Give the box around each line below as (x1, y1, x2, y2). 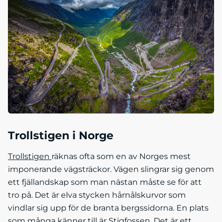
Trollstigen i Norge (8, 128, 113, 142)
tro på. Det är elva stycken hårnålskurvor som (8, 190, 186, 200)
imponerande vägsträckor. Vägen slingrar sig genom (8, 164, 214, 174)
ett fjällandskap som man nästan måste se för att (8, 177, 202, 187)
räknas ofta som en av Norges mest (52, 151, 191, 161)
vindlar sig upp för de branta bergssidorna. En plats (8, 203, 209, 213)
